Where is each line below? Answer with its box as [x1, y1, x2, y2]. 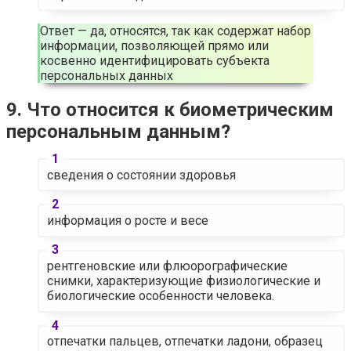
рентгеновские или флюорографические [46, 259, 288, 274]
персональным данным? [6, 121, 230, 143]
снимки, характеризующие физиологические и [46, 273, 320, 289]
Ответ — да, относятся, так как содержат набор [40, 24, 311, 39]
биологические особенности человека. [46, 288, 274, 304]
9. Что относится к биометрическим [6, 99, 334, 121]
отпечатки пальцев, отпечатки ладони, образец [46, 334, 323, 349]
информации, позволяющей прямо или [40, 38, 269, 54]
